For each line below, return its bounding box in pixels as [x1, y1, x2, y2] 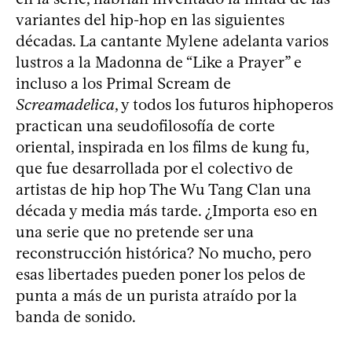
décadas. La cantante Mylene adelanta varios [16, 31, 328, 50]
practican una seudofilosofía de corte [16, 115, 275, 135]
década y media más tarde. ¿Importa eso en [16, 200, 317, 220]
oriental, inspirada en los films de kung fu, [16, 137, 309, 156]
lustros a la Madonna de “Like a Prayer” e [16, 52, 302, 71]
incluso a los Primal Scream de [16, 73, 231, 93]
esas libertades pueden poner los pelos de [16, 264, 306, 284]
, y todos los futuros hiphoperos [115, 94, 333, 114]
